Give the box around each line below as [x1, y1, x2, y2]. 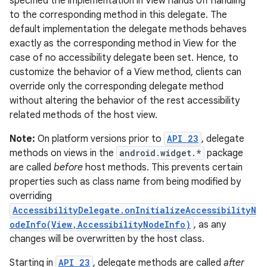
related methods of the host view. [10, 109, 157, 121]
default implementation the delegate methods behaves [10, 23, 247, 35]
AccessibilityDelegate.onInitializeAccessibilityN [13, 204, 256, 216]
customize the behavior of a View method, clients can [10, 66, 241, 78]
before [54, 162, 83, 173]
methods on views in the [10, 147, 116, 159]
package [204, 147, 243, 159]
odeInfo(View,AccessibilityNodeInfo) [10, 219, 191, 230]
